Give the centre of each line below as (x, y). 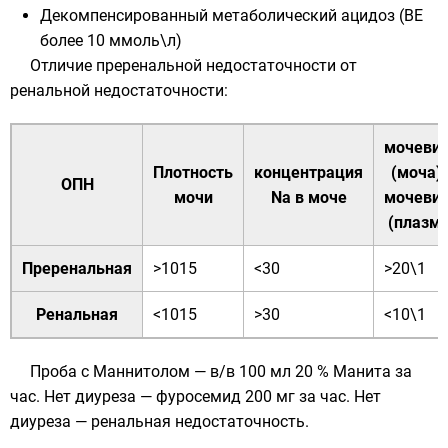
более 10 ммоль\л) (111, 40)
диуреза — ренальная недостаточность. (159, 421)
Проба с (61, 371)
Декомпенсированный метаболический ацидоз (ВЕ (231, 15)
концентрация (308, 172)
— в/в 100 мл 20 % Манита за (301, 371)
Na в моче (308, 197)
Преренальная (77, 268)
